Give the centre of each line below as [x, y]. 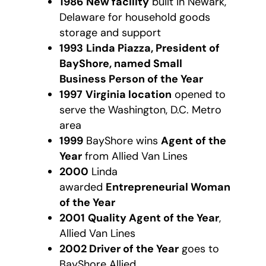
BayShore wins [122, 140]
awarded [81, 187]
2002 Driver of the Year [119, 248]
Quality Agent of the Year [153, 218]
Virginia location [129, 94]
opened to [200, 94]
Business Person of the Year [131, 79]
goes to [200, 248]
